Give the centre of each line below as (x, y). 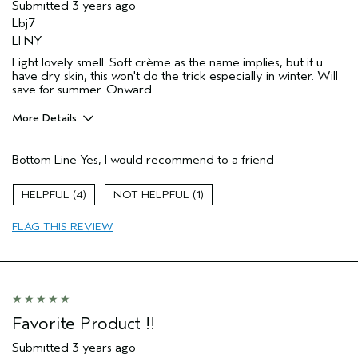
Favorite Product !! (84, 324)
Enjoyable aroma (61, 166)
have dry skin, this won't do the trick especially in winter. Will (175, 76)
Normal (260, 191)
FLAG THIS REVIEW (63, 227)
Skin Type (40, 191)
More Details (44, 118)
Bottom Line (44, 160)
